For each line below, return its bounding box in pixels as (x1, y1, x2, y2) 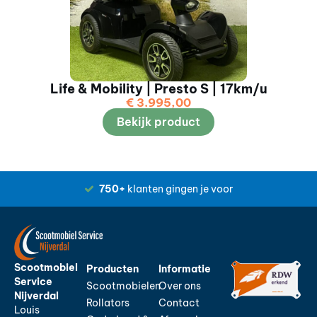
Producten (86, 262, 139, 275)
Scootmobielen (86, 279, 161, 292)
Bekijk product (117, 114, 200, 129)
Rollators (86, 296, 129, 309)
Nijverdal (14, 289, 59, 302)
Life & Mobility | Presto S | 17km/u (50, 80, 267, 97)
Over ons (158, 279, 201, 292)
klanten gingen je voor (125, 182, 233, 195)
